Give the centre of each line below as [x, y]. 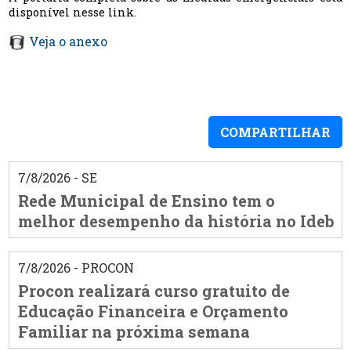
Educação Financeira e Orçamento [153, 311]
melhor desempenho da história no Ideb [176, 221]
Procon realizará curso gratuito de [154, 290]
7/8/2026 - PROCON [76, 267]
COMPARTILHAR [275, 132]
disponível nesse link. [73, 12]
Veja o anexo [69, 41]
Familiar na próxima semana [134, 331]
